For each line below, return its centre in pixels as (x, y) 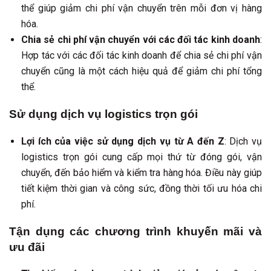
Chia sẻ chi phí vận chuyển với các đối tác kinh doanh (141, 40)
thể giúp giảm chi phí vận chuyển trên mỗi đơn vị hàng (142, 8)
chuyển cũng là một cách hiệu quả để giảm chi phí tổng (142, 71)
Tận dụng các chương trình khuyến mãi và (135, 231)
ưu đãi (27, 247)
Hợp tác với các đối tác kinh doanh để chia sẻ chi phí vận (142, 56)
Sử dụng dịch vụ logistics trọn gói (103, 114)
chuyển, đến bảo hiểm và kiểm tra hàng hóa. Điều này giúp (142, 172)
